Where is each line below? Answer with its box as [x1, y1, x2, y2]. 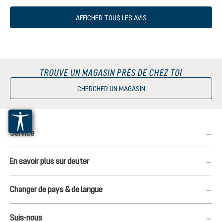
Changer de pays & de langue [10, 185, 103, 194]
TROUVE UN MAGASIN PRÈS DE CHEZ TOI [40, 67, 182, 78]
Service [10, 128, 34, 137]
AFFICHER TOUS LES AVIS [75, 13, 147, 22]
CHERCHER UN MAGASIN [77, 85, 145, 93]
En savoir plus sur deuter [10, 157, 89, 166]
